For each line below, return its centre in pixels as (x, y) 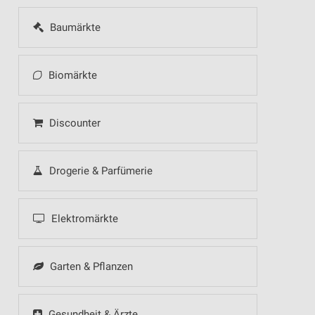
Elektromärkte (83, 219)
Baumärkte (73, 27)
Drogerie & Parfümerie (99, 171)
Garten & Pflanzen (90, 266)
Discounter (73, 123)
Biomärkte (71, 75)
